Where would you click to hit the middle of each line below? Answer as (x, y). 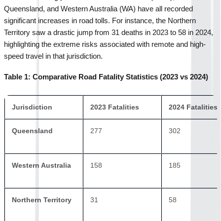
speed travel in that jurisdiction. (53, 56)
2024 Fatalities (193, 107)
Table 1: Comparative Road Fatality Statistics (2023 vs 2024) (106, 77)
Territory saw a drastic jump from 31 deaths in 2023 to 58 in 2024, (109, 32)
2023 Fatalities (115, 107)
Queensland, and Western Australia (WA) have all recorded (98, 9)
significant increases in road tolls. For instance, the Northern (100, 20)
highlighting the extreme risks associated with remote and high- (105, 44)
